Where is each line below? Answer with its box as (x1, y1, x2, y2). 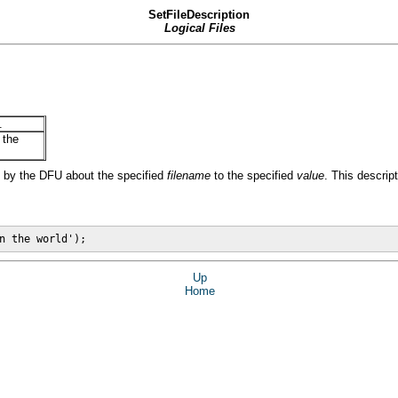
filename (167, 169, 214, 183)
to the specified (214, 169, 297, 183)
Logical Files (163, 21, 235, 36)
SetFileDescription (148, 8, 250, 22)
